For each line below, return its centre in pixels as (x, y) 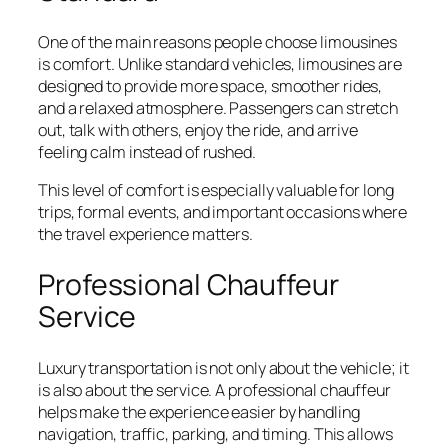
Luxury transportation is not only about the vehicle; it (223, 367)
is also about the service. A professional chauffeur (214, 389)
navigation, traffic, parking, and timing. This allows (215, 433)
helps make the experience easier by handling (199, 411)
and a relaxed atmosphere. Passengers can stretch (218, 108)
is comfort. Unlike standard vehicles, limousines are (220, 64)
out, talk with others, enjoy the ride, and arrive (198, 130)
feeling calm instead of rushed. (147, 152)
